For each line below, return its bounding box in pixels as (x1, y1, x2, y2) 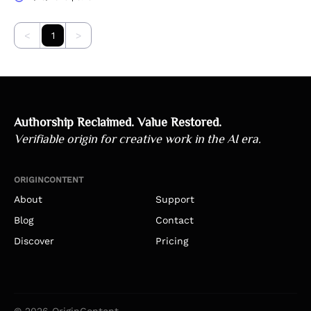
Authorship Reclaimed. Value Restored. (14, 115, 221, 129)
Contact (155, 215, 194, 226)
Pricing (155, 235, 188, 246)
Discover (14, 235, 54, 246)
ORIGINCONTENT (14, 175, 83, 185)
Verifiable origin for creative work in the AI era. (14, 132, 261, 146)
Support (155, 194, 194, 205)
